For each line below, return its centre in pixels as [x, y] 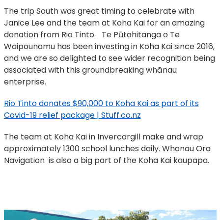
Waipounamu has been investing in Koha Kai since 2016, [109, 47]
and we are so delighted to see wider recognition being [109, 58]
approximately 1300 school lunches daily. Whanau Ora [107, 149]
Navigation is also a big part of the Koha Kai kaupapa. [107, 161]
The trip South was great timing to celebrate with [99, 11]
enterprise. [25, 82]
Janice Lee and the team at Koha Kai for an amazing [104, 23]
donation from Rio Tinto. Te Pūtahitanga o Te [92, 35]
